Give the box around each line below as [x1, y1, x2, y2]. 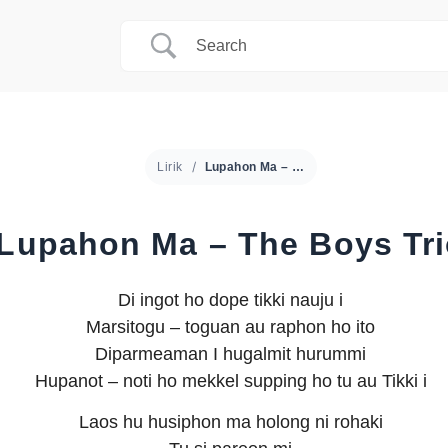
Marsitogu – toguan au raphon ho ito [86, 317, 376, 337]
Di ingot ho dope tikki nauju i [118, 290, 344, 310]
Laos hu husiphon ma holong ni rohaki [78, 412, 383, 433]
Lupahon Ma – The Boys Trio [291, 160, 304, 174]
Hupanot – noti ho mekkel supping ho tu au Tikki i [34, 371, 427, 391]
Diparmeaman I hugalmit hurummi [95, 344, 367, 364]
